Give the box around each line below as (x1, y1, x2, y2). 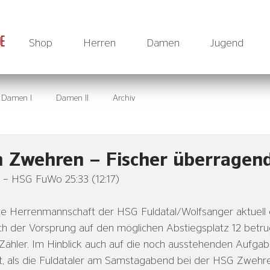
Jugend (210, 38, 244, 49)
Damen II (56, 93, 89, 102)
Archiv (113, 93, 136, 102)
